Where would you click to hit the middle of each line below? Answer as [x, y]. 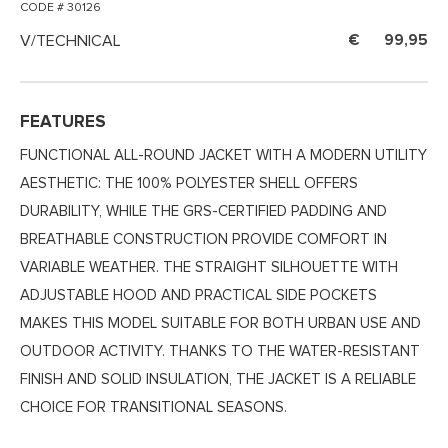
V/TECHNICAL [70, 41]
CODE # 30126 [60, 8]
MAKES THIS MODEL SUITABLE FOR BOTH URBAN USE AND [220, 324]
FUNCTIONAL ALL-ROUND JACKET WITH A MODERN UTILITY [223, 156]
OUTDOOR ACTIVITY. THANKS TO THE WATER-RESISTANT [220, 352]
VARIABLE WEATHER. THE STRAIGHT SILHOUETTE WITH [209, 268]
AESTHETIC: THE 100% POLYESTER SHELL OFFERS [189, 184]
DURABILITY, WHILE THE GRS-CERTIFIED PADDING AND [203, 212]
